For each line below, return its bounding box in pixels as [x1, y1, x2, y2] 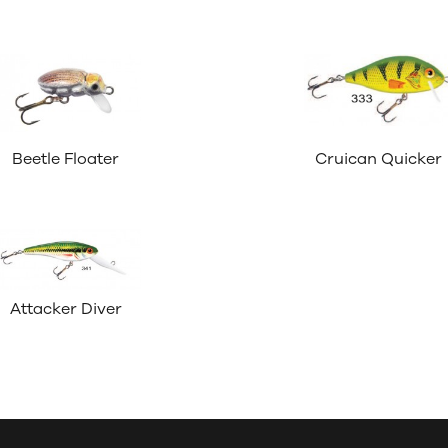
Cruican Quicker [315, 147, 443, 170]
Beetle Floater [12, 147, 120, 170]
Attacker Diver [9, 297, 122, 320]
